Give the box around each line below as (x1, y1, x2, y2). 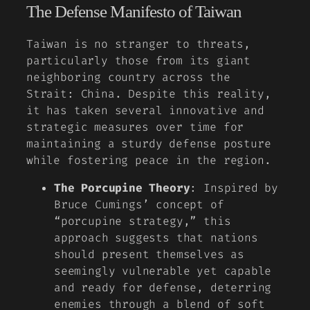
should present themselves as (54, 247, 244, 262)
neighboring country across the (26, 69, 230, 84)
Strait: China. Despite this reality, (26, 86, 271, 101)
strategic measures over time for (26, 119, 244, 134)
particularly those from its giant (26, 53, 251, 68)
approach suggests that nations (54, 230, 258, 246)
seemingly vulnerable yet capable (54, 264, 272, 279)
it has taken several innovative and (26, 102, 264, 118)
